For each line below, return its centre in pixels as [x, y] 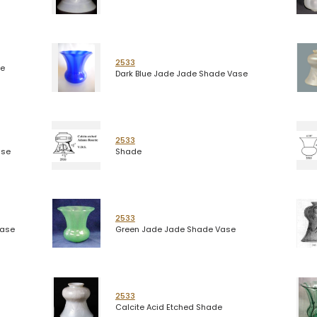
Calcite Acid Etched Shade [168, 307]
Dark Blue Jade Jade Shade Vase [181, 73]
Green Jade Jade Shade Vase [175, 229]
